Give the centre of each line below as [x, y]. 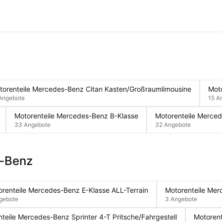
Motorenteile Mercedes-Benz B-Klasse [76, 116]
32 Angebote [173, 125]
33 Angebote [32, 125]
